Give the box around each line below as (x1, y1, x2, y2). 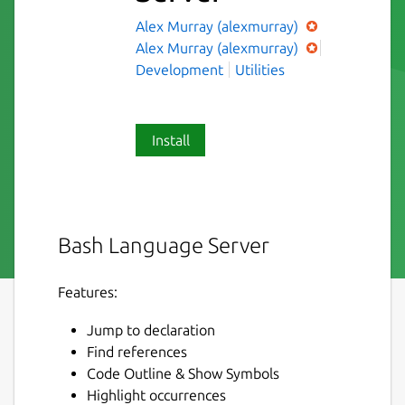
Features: (58, 283, 118, 300)
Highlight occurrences (87, 386, 226, 403)
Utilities (235, 61, 285, 78)
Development (136, 61, 223, 78)
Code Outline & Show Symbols (87, 364, 279, 381)
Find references (87, 343, 187, 360)
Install (151, 131, 190, 148)
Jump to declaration (87, 321, 215, 338)
